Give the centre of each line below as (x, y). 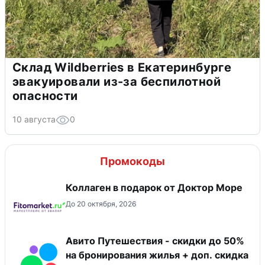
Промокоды (132, 161)
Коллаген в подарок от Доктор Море (154, 188)
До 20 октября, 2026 (101, 204)
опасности (45, 96)
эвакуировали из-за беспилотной (117, 82)
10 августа (34, 119)
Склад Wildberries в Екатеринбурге (122, 68)
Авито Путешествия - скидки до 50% (155, 241)
